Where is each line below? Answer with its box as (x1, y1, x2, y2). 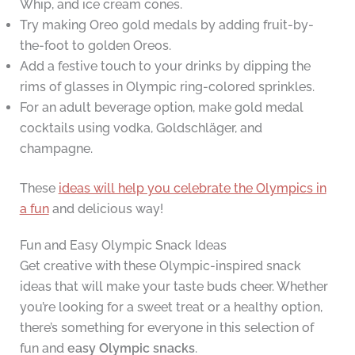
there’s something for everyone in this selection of (19, 320, 314, 336)
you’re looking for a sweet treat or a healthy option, (19, 300, 323, 315)
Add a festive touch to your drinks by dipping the (19, 59, 311, 74)
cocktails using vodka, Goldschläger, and (19, 120, 262, 136)
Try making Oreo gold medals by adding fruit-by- (19, 17, 314, 33)
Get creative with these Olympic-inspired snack (19, 258, 301, 274)
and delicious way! (48, 201, 163, 217)
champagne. (19, 141, 93, 157)
